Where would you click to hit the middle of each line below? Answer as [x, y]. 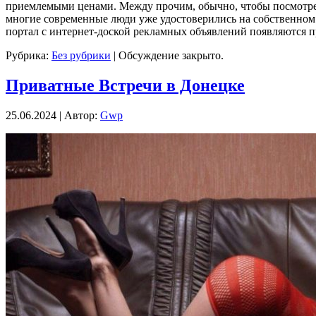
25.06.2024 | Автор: [53, 115]
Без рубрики [81, 55]
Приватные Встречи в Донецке [125, 85]
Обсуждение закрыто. [171, 55]
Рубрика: [29, 55]
